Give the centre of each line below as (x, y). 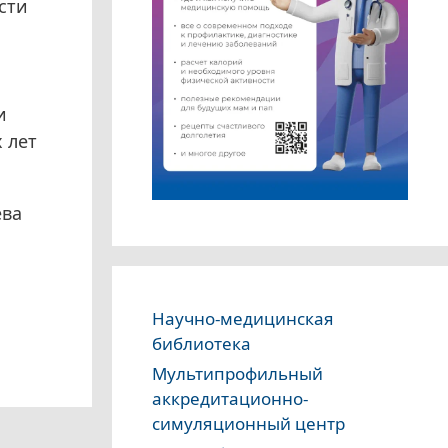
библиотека (201, 344)
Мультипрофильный (237, 374)
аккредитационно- (230, 399)
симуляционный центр (248, 424)
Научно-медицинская (243, 319)
